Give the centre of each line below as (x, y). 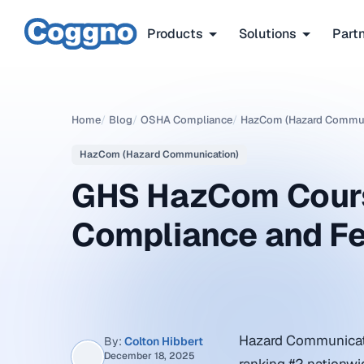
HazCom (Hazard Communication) (159, 154)
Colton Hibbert (164, 341)
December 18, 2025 (149, 356)
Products (175, 33)
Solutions (268, 33)
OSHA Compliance (186, 120)
